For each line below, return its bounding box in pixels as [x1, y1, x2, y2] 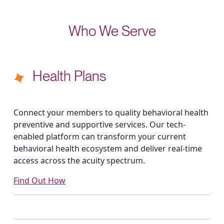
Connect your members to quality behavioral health [13, 106, 209, 118]
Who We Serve [68, 22, 156, 39]
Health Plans [32, 67, 106, 84]
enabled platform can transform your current [13, 130, 186, 142]
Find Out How [17, 174, 66, 186]
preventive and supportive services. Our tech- [13, 118, 186, 130]
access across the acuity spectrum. [13, 154, 145, 166]
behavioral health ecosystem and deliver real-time [13, 142, 202, 154]
